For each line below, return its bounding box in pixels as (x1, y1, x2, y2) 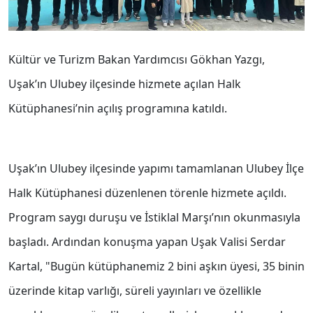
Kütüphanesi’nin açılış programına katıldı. (8, 101, 227, 117)
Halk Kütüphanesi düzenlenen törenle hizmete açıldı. (8, 185, 286, 201)
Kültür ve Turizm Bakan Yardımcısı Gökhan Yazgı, (8, 52, 265, 68)
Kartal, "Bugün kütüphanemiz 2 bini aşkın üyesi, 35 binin (8, 259, 305, 275)
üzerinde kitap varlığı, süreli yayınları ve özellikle (8, 283, 261, 299)
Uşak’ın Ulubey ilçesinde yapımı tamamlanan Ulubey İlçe (8, 161, 304, 177)
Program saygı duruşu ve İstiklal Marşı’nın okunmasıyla (8, 210, 300, 226)
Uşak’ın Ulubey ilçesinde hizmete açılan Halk (8, 76, 241, 92)
